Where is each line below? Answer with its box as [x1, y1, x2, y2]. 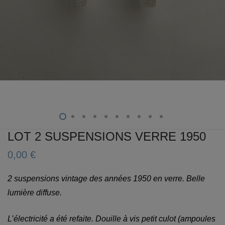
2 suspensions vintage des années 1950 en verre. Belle [8, 174, 205, 183]
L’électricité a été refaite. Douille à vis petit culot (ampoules [8, 214, 215, 223]
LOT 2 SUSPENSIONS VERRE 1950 [8, 130, 206, 143]
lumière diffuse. [8, 188, 62, 197]
